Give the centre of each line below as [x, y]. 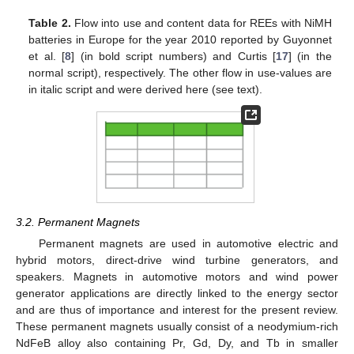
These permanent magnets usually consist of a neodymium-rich [177, 327]
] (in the [310, 56]
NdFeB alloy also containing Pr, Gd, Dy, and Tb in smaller [177, 343]
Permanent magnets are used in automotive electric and [188, 244]
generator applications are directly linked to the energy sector [177, 294]
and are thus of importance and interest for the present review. [177, 310]
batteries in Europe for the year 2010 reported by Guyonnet [180, 40]
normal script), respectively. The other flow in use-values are [180, 73]
